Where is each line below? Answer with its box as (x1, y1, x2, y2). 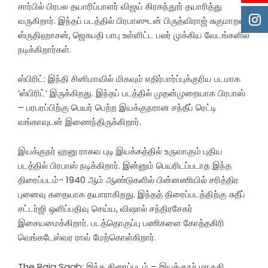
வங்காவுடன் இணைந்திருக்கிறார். (18, 115, 141, 128)
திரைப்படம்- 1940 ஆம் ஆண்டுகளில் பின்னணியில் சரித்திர (18, 173, 239, 186)
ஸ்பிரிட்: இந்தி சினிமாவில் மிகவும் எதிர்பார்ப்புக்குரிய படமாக (18, 72, 240, 85)
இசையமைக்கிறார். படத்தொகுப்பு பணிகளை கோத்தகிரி (18, 216, 224, 229)
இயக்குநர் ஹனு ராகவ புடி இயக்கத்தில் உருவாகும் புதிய (18, 144, 223, 157)
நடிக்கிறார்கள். (18, 42, 71, 56)
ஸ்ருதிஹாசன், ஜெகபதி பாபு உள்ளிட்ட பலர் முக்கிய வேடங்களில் (18, 28, 249, 41)
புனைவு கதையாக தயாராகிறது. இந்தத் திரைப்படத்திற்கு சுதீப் (18, 187, 245, 200)
